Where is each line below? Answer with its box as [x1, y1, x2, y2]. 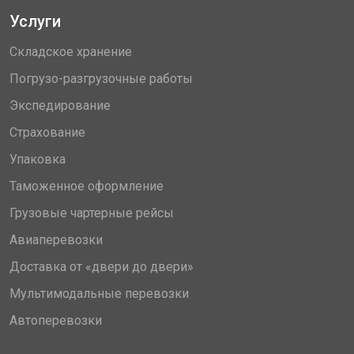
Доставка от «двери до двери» [9, 259, 194, 274]
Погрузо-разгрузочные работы [9, 71, 193, 86]
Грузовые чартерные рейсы [9, 205, 174, 220]
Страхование [9, 125, 85, 140]
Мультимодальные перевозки [9, 286, 189, 301]
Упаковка [9, 152, 66, 167]
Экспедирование [9, 98, 111, 113]
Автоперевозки [9, 313, 102, 328]
